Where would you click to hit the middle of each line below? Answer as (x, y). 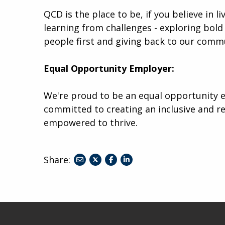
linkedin (136, 183)
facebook (124, 183)
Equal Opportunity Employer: (109, 68)
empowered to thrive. (91, 122)
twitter (106, 183)
